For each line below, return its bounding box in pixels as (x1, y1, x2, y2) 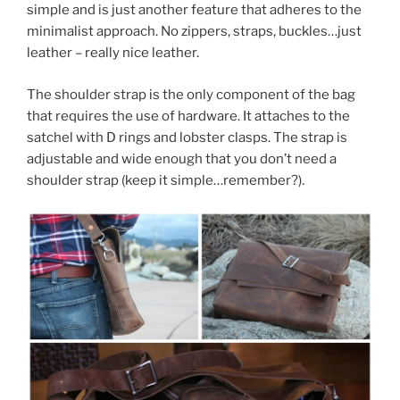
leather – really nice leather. (27, 45, 199, 62)
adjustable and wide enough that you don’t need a (27, 150, 337, 167)
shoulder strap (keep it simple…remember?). (27, 171, 304, 188)
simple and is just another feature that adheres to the (27, 2, 362, 19)
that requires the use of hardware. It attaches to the (27, 107, 350, 124)
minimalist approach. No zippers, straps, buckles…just (27, 23, 362, 40)
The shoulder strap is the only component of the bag (27, 86, 355, 103)
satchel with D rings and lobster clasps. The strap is (27, 129, 347, 146)
